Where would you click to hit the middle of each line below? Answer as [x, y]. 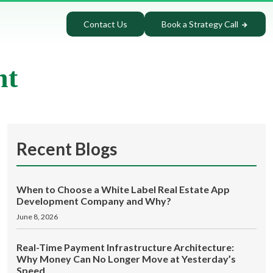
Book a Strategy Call [201, 24]
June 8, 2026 [37, 217]
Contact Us [106, 24]
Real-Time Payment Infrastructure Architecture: [125, 247]
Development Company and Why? [94, 201]
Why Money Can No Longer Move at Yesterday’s [126, 259]
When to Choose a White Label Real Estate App [123, 189]
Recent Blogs [67, 149]
